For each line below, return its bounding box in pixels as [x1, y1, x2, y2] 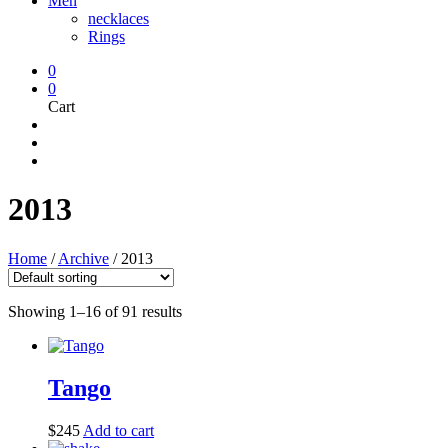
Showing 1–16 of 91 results [8, 302, 182, 320]
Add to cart [83, 421, 154, 439]
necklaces [88, 10, 149, 27]
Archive [58, 249, 109, 267]
